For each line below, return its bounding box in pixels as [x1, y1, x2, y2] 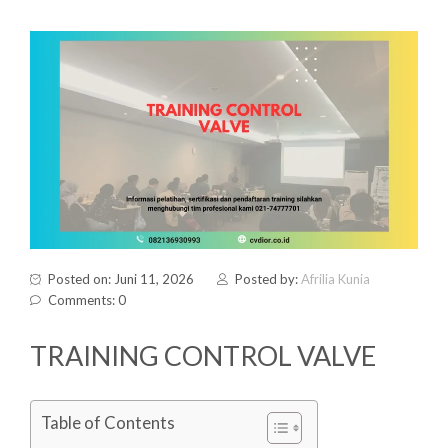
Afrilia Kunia [301, 271, 370, 288]
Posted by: [235, 271, 301, 288]
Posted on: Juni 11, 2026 [48, 271, 194, 288]
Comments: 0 [48, 292, 126, 309]
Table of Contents [41, 412, 175, 434]
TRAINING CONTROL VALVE [30, 339, 376, 373]
